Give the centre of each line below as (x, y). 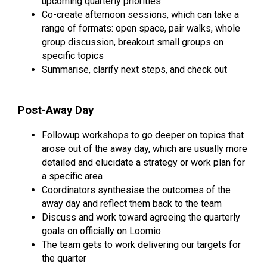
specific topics (73, 55)
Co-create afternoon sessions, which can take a (140, 14)
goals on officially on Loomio (101, 231)
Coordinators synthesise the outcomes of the (136, 190)
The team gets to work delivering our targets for (141, 245)
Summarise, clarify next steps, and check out (134, 69)
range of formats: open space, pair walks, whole (141, 28)
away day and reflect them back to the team (132, 204)
